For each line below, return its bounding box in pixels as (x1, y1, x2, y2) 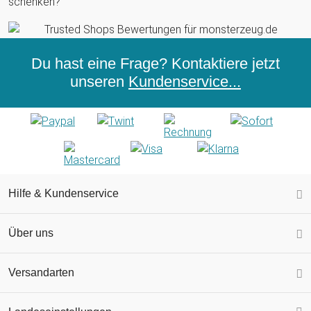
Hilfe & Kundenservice (8, 187, 119, 199)
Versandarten (8, 266, 74, 278)
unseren (70, 72, 128, 90)
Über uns (8, 226, 53, 239)
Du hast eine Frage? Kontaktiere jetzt (31, 54, 280, 72)
